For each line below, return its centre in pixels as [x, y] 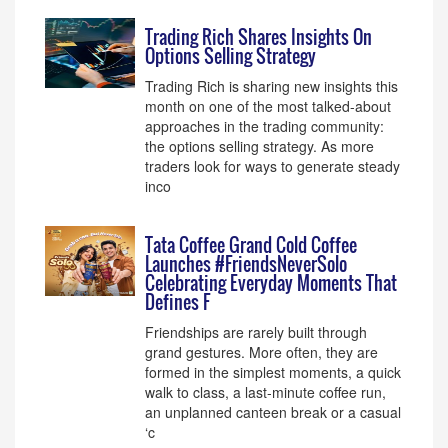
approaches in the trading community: [264, 126]
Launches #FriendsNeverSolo [246, 264]
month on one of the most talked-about [268, 106]
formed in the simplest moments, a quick [273, 372]
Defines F [177, 302]
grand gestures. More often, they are [261, 352]
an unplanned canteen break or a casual [273, 412]
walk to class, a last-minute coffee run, [265, 392]
